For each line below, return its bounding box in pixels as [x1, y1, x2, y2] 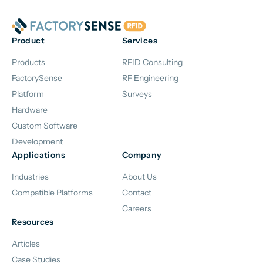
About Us [122, 171, 157, 183]
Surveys [122, 89, 152, 100]
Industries [12, 171, 49, 183]
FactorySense [12, 73, 62, 84]
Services [122, 35, 158, 46]
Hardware [12, 104, 48, 116]
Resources [12, 217, 54, 228]
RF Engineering [122, 73, 178, 84]
